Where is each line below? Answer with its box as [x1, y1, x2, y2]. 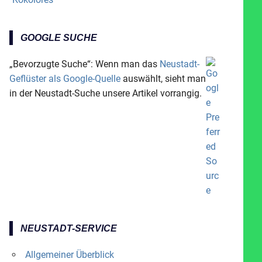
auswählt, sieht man [120, 73, 206, 84]
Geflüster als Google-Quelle [9, 73, 120, 84]
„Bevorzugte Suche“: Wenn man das [9, 58, 160, 70]
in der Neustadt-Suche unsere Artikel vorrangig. [9, 87, 202, 99]
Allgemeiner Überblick [25, 249, 114, 260]
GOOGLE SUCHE [20, 32, 97, 43]
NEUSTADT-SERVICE [20, 223, 117, 233]
